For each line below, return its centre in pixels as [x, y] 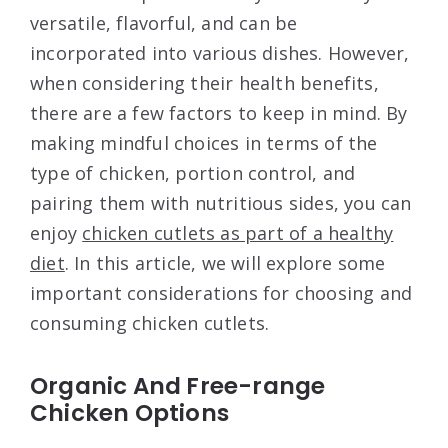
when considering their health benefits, [204, 82]
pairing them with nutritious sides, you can [221, 202]
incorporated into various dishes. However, [220, 52]
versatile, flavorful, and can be [164, 22]
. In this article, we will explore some [225, 262]
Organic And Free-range [178, 385]
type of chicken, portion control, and [193, 172]
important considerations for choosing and [221, 292]
